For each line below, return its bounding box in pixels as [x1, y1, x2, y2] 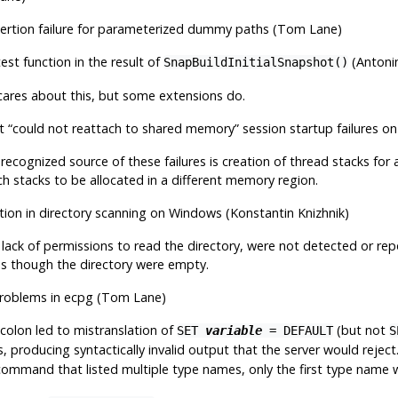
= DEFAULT [261, 322, 333, 338]
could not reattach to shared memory [12, 119, 235, 137]
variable [204, 322, 262, 338]
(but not [332, 321, 389, 338]
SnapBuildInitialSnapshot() [163, 54, 348, 69]
